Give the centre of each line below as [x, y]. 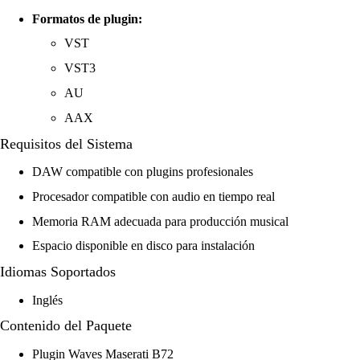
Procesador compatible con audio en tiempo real [153, 196]
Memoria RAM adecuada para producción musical [160, 221]
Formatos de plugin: [87, 18]
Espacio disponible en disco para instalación [143, 246]
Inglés [47, 300]
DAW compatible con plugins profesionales [143, 172]
